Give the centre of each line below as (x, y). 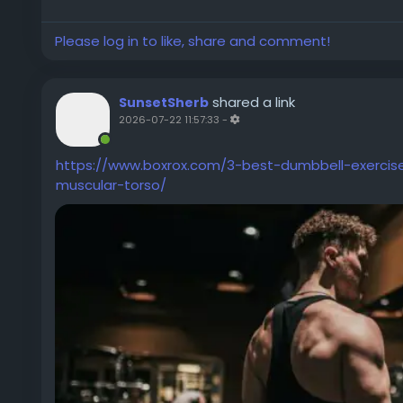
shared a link (254, 102)
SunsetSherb (164, 103)
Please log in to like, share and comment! (193, 41)
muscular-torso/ (111, 185)
